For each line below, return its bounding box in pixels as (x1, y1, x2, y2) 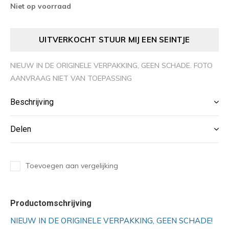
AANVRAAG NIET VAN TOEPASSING (10, 74, 132, 83)
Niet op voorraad (10, 2, 71, 11)
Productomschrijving (10, 198, 91, 209)
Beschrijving (10, 97, 54, 107)
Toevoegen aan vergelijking (26, 161, 118, 171)
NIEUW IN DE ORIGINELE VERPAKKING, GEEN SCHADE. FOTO (10, 61, 213, 71)
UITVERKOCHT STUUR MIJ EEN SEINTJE (39, 35, 190, 45)
